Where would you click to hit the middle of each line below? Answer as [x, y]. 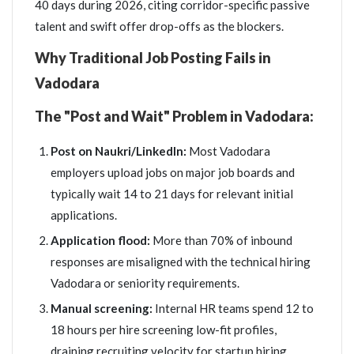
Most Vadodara [228, 151]
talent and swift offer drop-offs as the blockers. [159, 26]
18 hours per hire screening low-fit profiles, [164, 330]
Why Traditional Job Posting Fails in [153, 58]
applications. [84, 215]
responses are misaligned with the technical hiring [181, 262]
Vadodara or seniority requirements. [145, 283]
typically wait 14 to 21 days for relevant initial [172, 194]
